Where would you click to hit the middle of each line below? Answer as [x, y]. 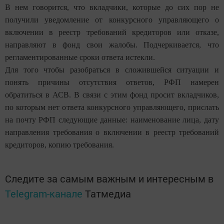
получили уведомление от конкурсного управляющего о [112, 20]
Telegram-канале [44, 194]
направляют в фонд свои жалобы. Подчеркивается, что [112, 45]
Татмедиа [108, 194]
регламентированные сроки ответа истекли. [80, 57]
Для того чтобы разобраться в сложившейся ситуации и [112, 70]
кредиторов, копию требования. [59, 145]
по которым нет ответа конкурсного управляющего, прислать [112, 107]
